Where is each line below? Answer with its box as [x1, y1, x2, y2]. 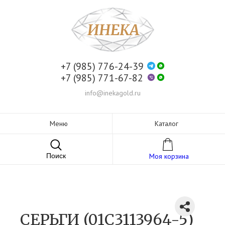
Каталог [154, 119, 178, 128]
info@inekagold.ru [84, 88, 141, 97]
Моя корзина [149, 152, 189, 161]
